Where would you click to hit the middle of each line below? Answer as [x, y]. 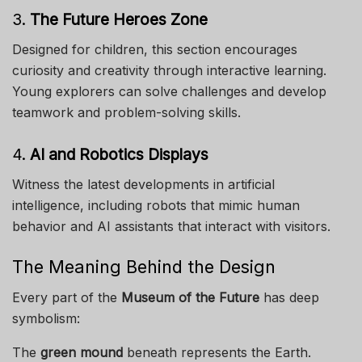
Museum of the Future [190, 298]
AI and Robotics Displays [119, 155]
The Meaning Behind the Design [144, 266]
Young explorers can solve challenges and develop [169, 91]
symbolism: [46, 319]
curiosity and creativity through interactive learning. [169, 70]
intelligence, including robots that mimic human [156, 206]
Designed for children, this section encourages [155, 49]
